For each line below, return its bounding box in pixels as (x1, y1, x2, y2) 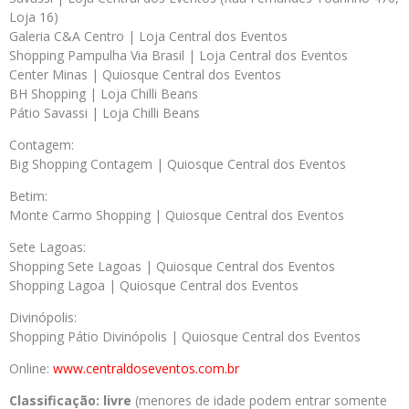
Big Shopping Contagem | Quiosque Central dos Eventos (9, 155, 346, 173)
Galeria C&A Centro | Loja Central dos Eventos (9, 27, 288, 45)
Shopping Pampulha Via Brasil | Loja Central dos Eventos (9, 47, 348, 64)
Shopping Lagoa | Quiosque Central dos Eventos (9, 277, 299, 294)
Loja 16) (9, 8, 58, 26)
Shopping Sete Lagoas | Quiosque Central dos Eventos (9, 257, 335, 275)
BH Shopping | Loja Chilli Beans (9, 85, 198, 102)
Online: (9, 360, 49, 377)
